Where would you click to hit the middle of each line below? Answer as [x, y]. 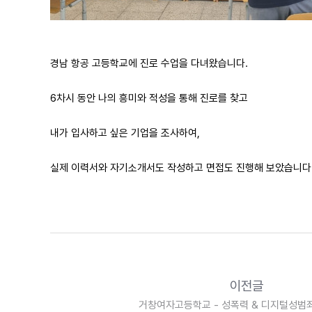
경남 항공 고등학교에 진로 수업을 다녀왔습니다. [149, 63]
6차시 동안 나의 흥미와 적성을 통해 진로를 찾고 [149, 98]
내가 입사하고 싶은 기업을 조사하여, [125, 133]
